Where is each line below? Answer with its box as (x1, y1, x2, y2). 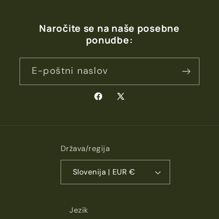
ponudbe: (86, 33, 133, 46)
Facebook (92, 96, 133, 108)
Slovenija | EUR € (129, 167, 135, 177)
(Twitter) (115, 109, 152, 121)
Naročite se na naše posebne (39, 22, 180, 35)
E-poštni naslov (32, 64, 108, 77)
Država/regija (60, 144, 110, 154)
